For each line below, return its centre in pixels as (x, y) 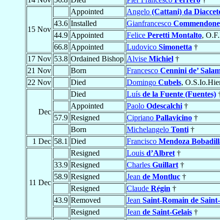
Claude (138, 189)
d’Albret (160, 153)
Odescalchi (164, 106)
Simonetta (175, 47)
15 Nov (39, 29)
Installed (83, 24)
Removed (85, 200)
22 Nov (39, 82)
